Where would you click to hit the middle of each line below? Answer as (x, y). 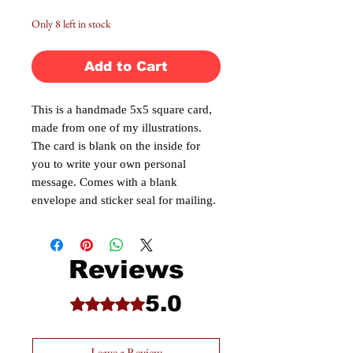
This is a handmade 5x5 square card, (122, 111)
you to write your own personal (109, 165)
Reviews (126, 269)
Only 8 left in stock (71, 24)
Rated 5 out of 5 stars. (130, 301)
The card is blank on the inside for (116, 147)
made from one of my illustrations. (117, 129)
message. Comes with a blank (104, 183)
